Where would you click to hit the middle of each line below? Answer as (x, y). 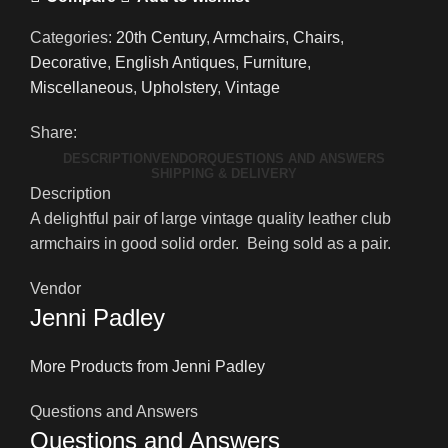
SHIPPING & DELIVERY (224, 174)
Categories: (71, 38)
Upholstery (179, 88)
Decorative (68, 63)
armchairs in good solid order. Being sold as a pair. (210, 244)
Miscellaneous (81, 88)
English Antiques (175, 63)
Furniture (275, 63)
